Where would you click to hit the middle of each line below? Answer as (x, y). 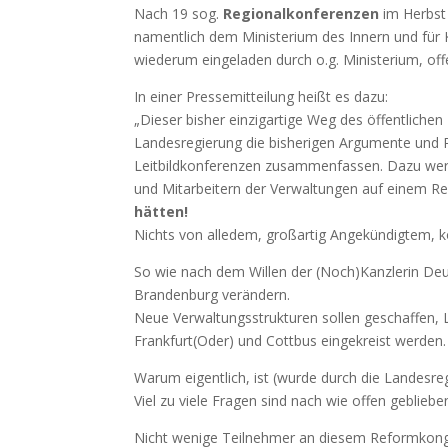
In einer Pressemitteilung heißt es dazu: (261, 96)
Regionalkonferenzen (301, 13)
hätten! (161, 211)
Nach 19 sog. (179, 13)
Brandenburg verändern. (212, 294)
